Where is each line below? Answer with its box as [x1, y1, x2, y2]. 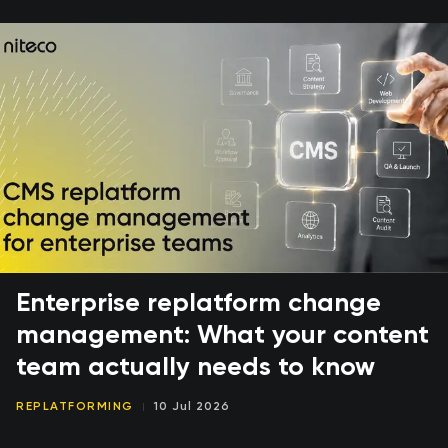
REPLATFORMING [16, 401, 134, 414]
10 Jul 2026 [153, 401, 230, 414]
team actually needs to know [16, 355, 375, 382]
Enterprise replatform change [16, 291, 381, 318]
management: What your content [16, 323, 429, 350]
